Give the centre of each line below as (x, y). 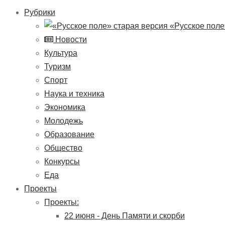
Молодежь (64, 121)
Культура (61, 53)
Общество (63, 148)
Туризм (58, 66)
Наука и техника (74, 93)
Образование (69, 134)
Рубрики (40, 12)
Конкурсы (62, 161)
